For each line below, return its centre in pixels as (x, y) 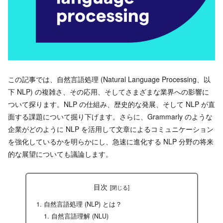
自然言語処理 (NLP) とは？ (83, 204)
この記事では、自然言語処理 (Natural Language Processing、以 (109, 79)
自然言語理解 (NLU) (80, 216)
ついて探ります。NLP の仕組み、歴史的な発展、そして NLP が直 (111, 104)
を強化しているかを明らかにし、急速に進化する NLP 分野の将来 (111, 141)
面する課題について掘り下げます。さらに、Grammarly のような (110, 116)
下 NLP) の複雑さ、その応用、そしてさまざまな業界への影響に (109, 91)
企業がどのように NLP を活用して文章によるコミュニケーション (111, 129)
